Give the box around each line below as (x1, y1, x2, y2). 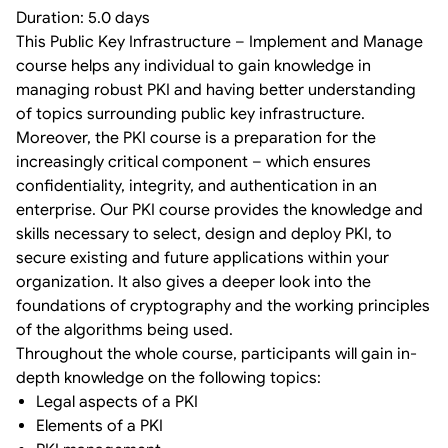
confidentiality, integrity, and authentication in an (16, 175, 377, 196)
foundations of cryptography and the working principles (16, 295, 430, 316)
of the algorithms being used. (16, 319, 233, 340)
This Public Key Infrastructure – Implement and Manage (16, 31, 423, 52)
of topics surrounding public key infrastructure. (16, 103, 365, 124)
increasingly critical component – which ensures (16, 151, 371, 172)
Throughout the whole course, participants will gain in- (16, 343, 417, 364)
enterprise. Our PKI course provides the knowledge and (16, 199, 423, 220)
